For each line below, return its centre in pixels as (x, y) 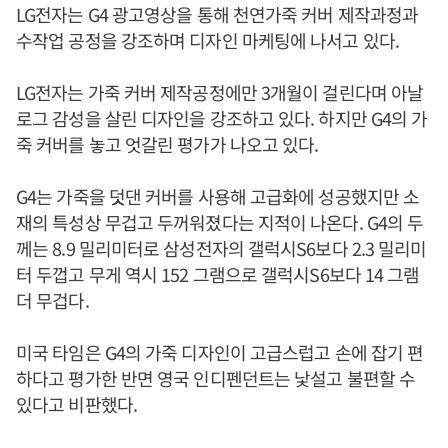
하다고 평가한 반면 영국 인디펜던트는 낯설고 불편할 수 (215, 378)
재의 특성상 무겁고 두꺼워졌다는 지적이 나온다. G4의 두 (220, 222)
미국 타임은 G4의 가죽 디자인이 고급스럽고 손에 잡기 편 (220, 352)
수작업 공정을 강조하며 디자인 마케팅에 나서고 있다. (207, 40)
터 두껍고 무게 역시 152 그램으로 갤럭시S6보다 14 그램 (218, 274)
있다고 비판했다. (76, 404)
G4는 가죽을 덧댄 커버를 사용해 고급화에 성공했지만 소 (218, 196)
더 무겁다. (52, 300)
